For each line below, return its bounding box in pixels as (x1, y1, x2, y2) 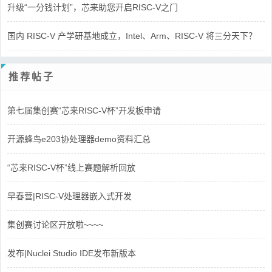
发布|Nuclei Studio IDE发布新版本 (7, 248, 136, 258)
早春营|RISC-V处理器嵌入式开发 (7, 191, 132, 201)
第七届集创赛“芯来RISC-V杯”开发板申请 (7, 105, 161, 115)
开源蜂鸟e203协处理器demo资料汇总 (7, 134, 151, 144)
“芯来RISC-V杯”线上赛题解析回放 (7, 162, 135, 172)
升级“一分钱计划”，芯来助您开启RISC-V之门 (7, 2, 178, 12)
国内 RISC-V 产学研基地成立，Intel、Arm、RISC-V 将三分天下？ (7, 30, 257, 41)
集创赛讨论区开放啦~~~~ (7, 219, 103, 229)
